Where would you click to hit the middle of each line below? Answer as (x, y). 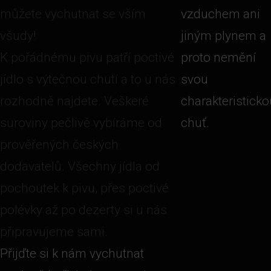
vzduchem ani (220, 14)
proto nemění (218, 57)
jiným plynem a (223, 36)
